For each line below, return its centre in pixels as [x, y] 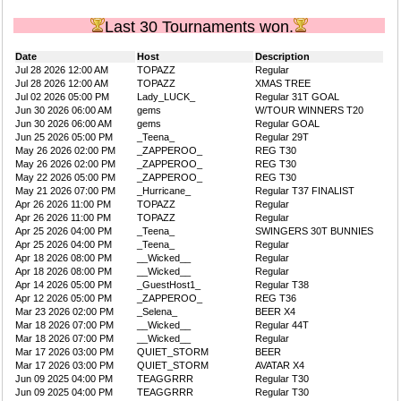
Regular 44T [282, 325]
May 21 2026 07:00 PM [65, 191]
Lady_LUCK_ [166, 97]
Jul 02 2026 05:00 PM [62, 97]
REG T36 [276, 298]
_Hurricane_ [164, 191]
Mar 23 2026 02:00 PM [64, 311]
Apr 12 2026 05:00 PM [64, 298]
